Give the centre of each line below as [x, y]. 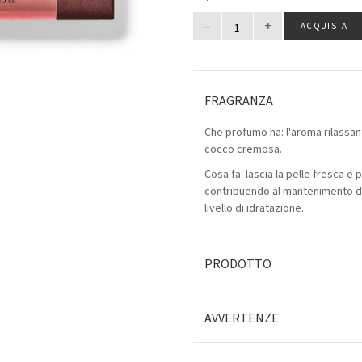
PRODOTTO [238, 264]
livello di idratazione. [254, 208]
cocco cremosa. [243, 149]
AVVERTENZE [242, 318]
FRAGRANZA [239, 101]
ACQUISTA [324, 26]
